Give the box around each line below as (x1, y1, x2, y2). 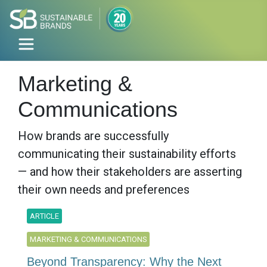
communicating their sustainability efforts (18, 147, 236, 162)
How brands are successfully (18, 129, 169, 144)
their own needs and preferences (18, 182, 190, 197)
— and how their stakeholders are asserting (18, 164, 242, 179)
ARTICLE (30, 212, 59, 221)
